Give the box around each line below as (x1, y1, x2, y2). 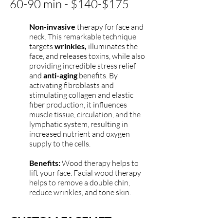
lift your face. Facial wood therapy (29, 168, 141, 178)
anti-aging (43, 71, 77, 80)
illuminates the (88, 41, 138, 51)
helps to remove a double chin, (29, 178, 130, 187)
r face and (111, 22, 144, 32)
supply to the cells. (29, 139, 91, 148)
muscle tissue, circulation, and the (29, 109, 141, 119)
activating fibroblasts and (29, 80, 114, 90)
